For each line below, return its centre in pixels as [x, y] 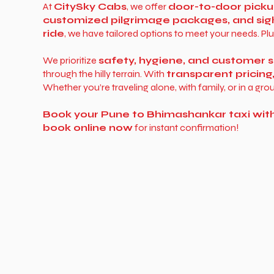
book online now [87, 128]
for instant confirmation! [186, 128]
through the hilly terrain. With [104, 74]
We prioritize [70, 60]
